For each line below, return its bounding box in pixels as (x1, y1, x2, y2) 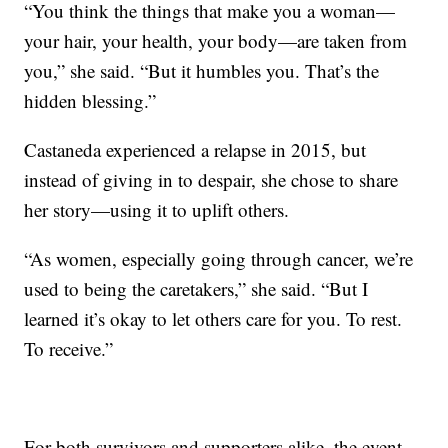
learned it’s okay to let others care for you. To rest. (24, 306, 403, 332)
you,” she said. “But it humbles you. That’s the (24, 58, 380, 84)
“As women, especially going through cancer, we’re (24, 246, 414, 272)
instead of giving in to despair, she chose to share (24, 167, 399, 193)
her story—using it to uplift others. (24, 197, 290, 223)
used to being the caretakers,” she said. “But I (24, 276, 369, 302)
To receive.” (24, 336, 114, 362)
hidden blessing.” (24, 88, 157, 114)
